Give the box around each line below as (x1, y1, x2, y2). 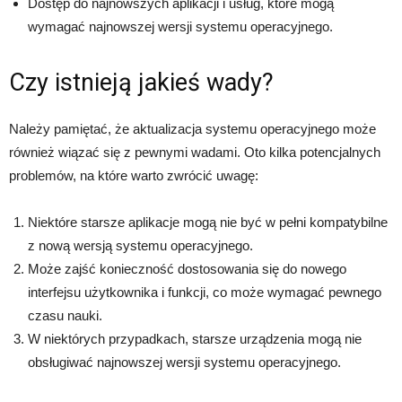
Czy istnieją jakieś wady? (9, 68, 274, 98)
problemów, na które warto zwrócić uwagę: (9, 168, 258, 184)
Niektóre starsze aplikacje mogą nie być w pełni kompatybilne (28, 214, 388, 231)
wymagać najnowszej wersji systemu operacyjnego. (28, 19, 333, 35)
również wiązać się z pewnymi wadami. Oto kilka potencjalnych (9, 144, 380, 161)
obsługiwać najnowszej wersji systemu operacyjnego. (28, 354, 341, 371)
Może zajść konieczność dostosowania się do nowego (28, 261, 346, 277)
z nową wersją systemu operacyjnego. (28, 238, 253, 254)
